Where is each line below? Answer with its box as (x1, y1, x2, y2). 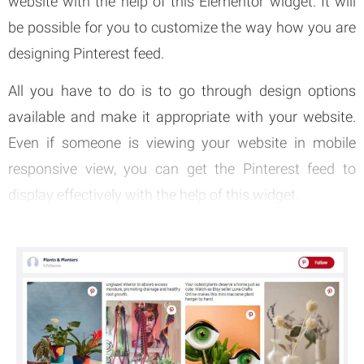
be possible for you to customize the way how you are (8, 18, 356, 36)
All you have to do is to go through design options (8, 82, 356, 100)
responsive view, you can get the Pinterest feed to (8, 160, 356, 178)
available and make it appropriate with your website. (8, 108, 356, 126)
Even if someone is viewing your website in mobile (8, 134, 356, 152)
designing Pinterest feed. (8, 44, 164, 62)
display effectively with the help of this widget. (8, 186, 299, 204)
